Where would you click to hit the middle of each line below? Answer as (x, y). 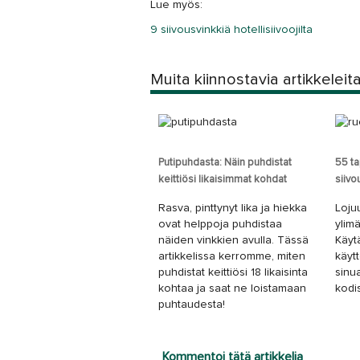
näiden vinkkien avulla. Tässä (233, 240)
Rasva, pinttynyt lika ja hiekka (233, 208)
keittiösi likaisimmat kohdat (223, 180)
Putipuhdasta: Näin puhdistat (225, 163)
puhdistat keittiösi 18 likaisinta (233, 272)
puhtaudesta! (192, 305)
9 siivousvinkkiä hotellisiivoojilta (231, 30)
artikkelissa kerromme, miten (232, 256)
